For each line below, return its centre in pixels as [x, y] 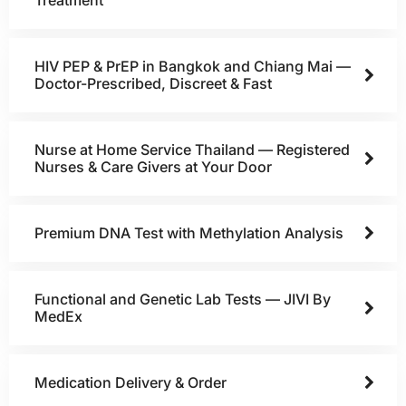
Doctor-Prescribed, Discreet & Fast [153, 83]
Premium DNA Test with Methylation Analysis [189, 232]
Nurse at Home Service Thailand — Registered [192, 149]
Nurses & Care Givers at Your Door [153, 166]
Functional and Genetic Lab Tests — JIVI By [183, 299]
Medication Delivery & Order [130, 382]
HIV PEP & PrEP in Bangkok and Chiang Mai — [193, 66]
